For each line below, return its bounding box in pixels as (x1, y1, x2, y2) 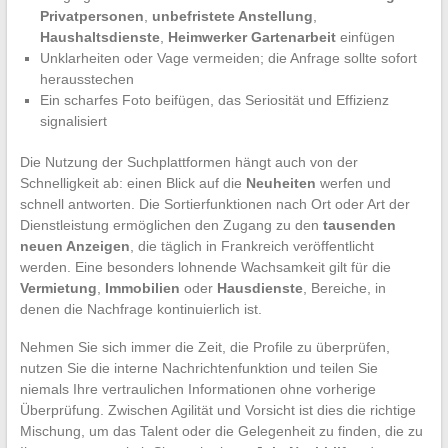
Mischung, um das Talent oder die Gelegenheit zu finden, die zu (19, 423, 423, 440)
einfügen (335, 29, 395, 46)
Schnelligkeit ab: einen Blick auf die (19, 175, 246, 192)
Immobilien (104, 280, 180, 297)
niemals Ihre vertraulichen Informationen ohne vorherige (19, 381, 376, 398)
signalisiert (39, 113, 107, 130)
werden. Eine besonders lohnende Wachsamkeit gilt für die (19, 259, 391, 276)
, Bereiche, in (302, 280, 386, 297)
